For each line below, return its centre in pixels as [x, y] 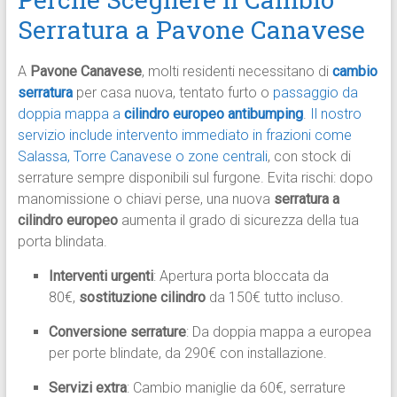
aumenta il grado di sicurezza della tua [238, 221]
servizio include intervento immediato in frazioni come [184, 136]
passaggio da [315, 93]
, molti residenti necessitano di [237, 72]
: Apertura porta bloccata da [241, 276]
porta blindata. [62, 242]
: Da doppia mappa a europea [278, 332]
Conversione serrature [117, 332]
